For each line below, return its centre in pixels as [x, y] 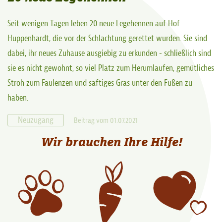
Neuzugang [36, 120]
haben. [18, 98]
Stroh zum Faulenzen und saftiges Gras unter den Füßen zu [100, 83]
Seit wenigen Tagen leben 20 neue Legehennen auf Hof [94, 23]
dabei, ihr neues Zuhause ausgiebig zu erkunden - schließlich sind [109, 53]
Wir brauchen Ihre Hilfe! [111, 141]
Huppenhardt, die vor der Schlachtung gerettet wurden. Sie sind [107, 38]
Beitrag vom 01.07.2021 [106, 120]
